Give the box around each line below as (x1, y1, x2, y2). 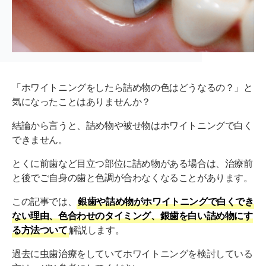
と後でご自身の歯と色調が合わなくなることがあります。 (12, 173, 253, 183)
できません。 (12, 135, 68, 145)
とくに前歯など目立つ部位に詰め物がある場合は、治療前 (12, 159, 253, 169)
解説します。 (68, 225, 125, 235)
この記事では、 (12, 197, 77, 207)
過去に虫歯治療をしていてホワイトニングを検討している (12, 249, 253, 259)
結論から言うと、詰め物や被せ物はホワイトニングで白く (12, 121, 253, 131)
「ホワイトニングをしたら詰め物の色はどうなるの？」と (12, 83, 253, 93)
